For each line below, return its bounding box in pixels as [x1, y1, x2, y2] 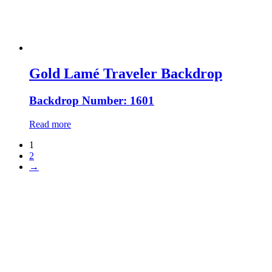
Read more [29, 118, 71, 129]
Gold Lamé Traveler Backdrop [29, 66, 222, 82]
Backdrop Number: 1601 [29, 93, 154, 107]
